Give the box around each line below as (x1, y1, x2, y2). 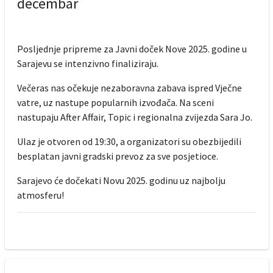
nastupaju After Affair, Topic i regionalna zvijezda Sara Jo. (16, 110, 252, 123)
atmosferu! (16, 188, 64, 201)
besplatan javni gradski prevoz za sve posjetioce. (16, 149, 220, 162)
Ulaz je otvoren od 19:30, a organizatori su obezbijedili (16, 135, 241, 147)
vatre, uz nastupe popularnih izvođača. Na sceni (16, 96, 214, 108)
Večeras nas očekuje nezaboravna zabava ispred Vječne (16, 81, 242, 94)
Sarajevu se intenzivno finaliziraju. (16, 57, 160, 69)
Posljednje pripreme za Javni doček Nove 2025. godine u (16, 42, 247, 55)
